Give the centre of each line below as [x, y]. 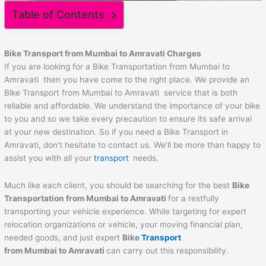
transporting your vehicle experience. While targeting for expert [126, 212]
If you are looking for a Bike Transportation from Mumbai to [117, 67]
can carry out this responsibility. [168, 251]
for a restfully [194, 199]
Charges [184, 54]
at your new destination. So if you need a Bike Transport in [116, 132]
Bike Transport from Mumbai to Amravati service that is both [121, 93]
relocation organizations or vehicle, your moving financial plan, [124, 225]
